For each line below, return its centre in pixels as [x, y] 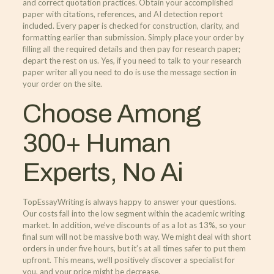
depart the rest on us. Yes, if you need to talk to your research [132, 61]
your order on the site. [62, 84]
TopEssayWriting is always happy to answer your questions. [129, 202]
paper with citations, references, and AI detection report [122, 14]
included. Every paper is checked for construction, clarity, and [131, 26]
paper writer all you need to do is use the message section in [129, 72]
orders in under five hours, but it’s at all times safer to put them [134, 248]
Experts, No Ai [102, 172]
